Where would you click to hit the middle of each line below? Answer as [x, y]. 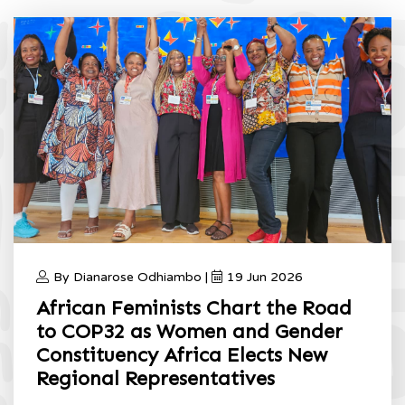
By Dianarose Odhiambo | [132, 277]
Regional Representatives [155, 378]
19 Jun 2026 [265, 277]
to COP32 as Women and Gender [189, 331]
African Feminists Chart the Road [194, 308]
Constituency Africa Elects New [182, 355]
